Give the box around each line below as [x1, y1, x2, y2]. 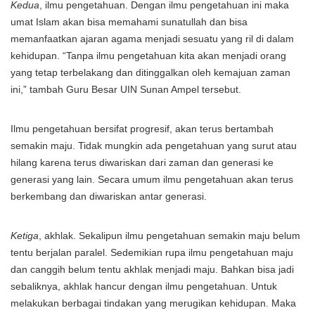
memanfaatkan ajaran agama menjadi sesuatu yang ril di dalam [11, 33, 294, 44]
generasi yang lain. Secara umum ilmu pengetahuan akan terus [11, 174, 293, 185]
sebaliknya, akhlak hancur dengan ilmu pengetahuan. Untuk [11, 281, 277, 292]
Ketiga [11, 230, 39, 241]
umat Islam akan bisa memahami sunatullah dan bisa [11, 16, 247, 27]
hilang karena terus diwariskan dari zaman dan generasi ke [11, 157, 274, 168]
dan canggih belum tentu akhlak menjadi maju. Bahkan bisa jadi [11, 264, 294, 275]
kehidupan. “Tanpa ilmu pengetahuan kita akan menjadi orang [11, 50, 286, 61]
